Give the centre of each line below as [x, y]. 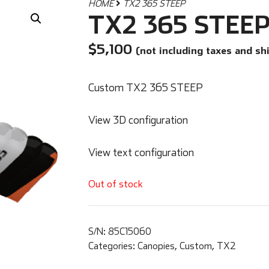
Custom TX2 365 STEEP [145, 87]
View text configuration [141, 152]
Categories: [113, 246]
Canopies [156, 246]
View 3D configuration [138, 119]
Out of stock [115, 183]
